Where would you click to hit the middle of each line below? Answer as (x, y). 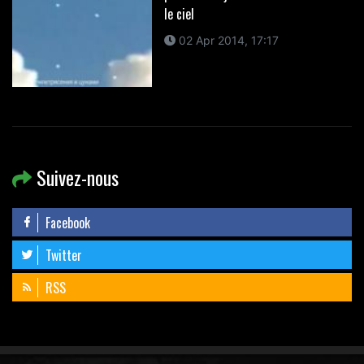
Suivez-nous (75, 177)
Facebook (66, 222)
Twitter (62, 255)
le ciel (179, 13)
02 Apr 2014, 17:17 (227, 40)
